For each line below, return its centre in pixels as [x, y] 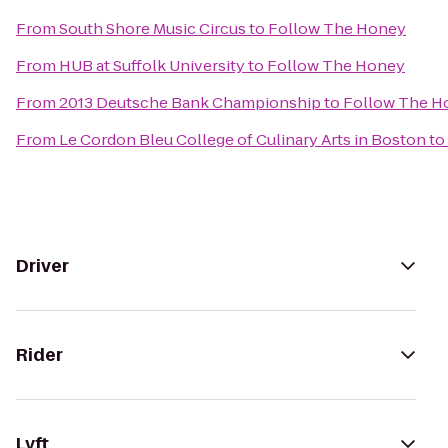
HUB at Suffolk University [152, 65]
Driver [42, 266]
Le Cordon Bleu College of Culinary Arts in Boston [242, 139]
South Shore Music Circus [152, 28]
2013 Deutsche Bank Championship [190, 102]
